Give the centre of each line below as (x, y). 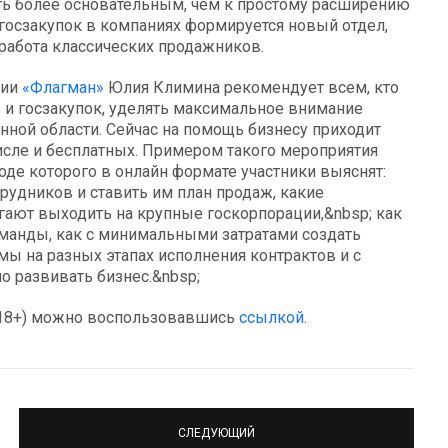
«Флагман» (63, 88)
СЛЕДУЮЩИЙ (216, 432)
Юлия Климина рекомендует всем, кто (251, 88)
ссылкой (271, 318)
